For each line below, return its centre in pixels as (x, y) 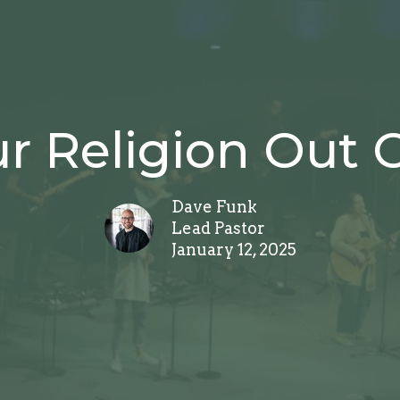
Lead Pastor (218, 229)
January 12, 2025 (233, 250)
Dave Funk (214, 207)
